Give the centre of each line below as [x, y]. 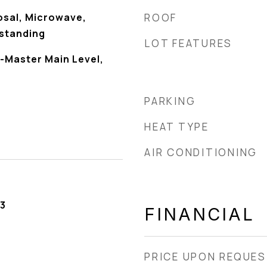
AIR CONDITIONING [201, 152]
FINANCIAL [199, 214]
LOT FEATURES [188, 43]
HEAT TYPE [177, 127]
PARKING [170, 101]
